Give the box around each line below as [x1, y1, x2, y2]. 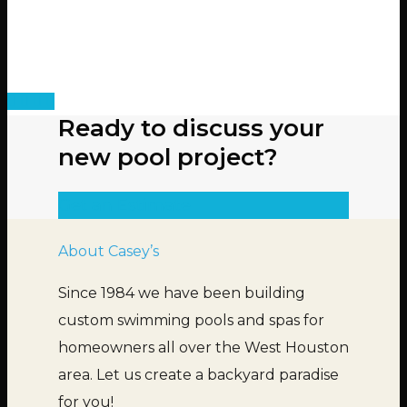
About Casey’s [58, 243, 159, 261]
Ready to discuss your [58, 114, 324, 144]
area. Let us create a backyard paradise [58, 366, 339, 384]
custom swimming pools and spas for [58, 312, 324, 330]
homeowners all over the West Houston [58, 339, 349, 357]
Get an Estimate [58, 195, 191, 216]
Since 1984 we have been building [58, 284, 305, 303]
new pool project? [58, 143, 278, 173]
